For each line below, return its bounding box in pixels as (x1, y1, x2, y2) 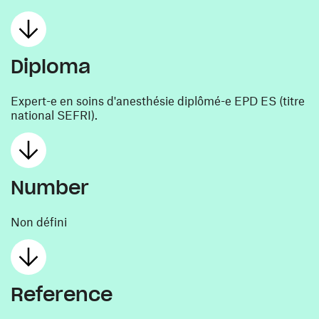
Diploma (11, 54, 90, 78)
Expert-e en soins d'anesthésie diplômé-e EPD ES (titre (11, 93, 305, 108)
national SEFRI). (11, 108, 98, 122)
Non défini (11, 214, 67, 229)
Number (11, 175, 89, 199)
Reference (11, 282, 113, 306)
